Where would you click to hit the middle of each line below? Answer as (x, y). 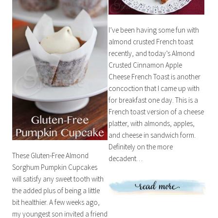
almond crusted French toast (151, 41)
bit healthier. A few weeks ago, (56, 202)
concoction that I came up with (154, 88)
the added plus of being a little (56, 190)
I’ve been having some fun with (154, 30)
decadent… (126, 158)
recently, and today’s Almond (152, 53)
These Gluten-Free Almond (50, 155)
